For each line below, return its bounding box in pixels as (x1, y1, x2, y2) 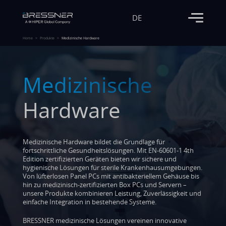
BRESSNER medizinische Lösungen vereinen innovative (23, 216, 187, 225)
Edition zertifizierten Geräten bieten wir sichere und (23, 154, 177, 163)
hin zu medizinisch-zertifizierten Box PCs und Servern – (23, 180, 187, 189)
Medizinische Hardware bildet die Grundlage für (23, 137, 165, 146)
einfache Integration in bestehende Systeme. (23, 197, 156, 206)
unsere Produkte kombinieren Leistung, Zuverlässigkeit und (23, 189, 201, 198)
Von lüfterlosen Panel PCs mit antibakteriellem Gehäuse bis (23, 172, 199, 181)
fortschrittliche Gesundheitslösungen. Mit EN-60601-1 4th (23, 146, 194, 155)
